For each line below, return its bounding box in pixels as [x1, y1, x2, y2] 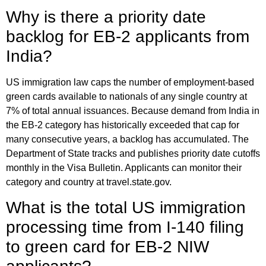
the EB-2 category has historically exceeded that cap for [6, 119, 239, 130]
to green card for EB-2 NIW [6, 237, 209, 256]
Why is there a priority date [6, 7, 206, 26]
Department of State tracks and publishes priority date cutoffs [6, 148, 260, 159]
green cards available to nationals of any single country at [6, 91, 247, 102]
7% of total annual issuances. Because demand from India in [6, 105, 259, 116]
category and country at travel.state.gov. [6, 176, 172, 187]
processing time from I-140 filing [6, 218, 244, 237]
